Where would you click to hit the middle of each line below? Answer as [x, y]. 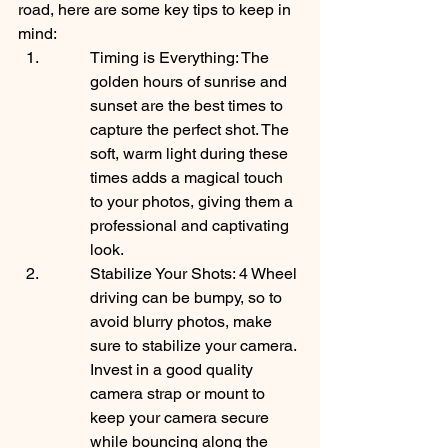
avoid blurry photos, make [183, 322]
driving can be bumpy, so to [188, 298]
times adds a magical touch [188, 178]
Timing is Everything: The [181, 58]
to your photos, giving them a [193, 202]
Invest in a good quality [173, 370]
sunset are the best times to [188, 106]
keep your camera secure [181, 418]
